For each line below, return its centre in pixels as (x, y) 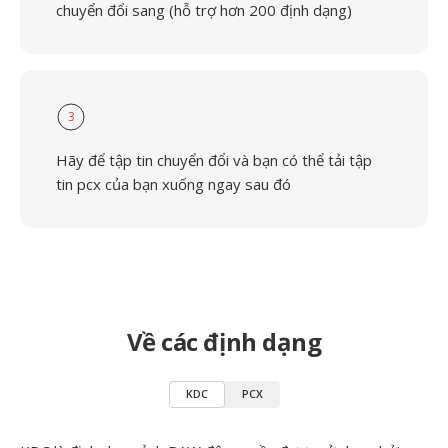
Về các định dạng (224, 341)
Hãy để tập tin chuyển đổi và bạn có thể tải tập (214, 160)
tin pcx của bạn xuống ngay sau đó (173, 184)
